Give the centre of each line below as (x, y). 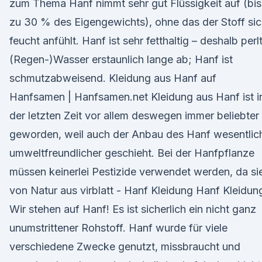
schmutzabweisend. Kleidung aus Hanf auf (113, 78)
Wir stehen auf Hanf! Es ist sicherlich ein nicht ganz (133, 209)
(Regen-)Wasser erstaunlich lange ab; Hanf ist (121, 59)
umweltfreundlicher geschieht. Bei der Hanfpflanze (132, 153)
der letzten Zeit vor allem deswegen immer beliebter (134, 116)
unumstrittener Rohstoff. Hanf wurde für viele (118, 228)
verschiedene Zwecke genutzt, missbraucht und (125, 247)
